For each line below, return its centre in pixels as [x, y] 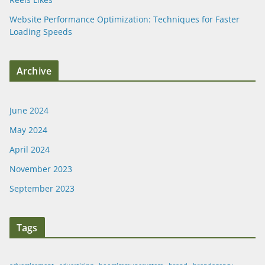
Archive [34, 71]
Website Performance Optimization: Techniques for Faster [125, 19]
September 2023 [42, 188]
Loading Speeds [41, 31]
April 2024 [30, 149]
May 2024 [28, 130]
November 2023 [41, 169]
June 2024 [29, 110]
